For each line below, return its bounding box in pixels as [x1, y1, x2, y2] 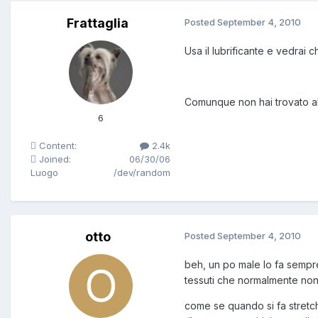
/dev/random [114, 167, 170, 179]
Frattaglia [67, 16, 128, 31]
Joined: [36, 153, 71, 165]
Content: [36, 140, 77, 152]
